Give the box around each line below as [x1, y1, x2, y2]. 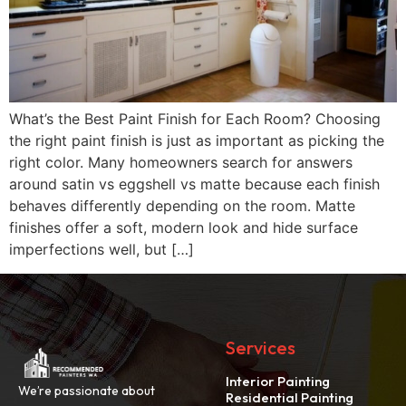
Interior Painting [226, 372, 331, 390]
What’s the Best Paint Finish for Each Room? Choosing [9, 110, 381, 129]
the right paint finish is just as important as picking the [9, 131, 384, 150]
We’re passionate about [18, 382, 155, 399]
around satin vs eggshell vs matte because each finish [9, 175, 380, 194]
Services [226, 335, 296, 359]
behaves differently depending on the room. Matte [9, 197, 355, 216]
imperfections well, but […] [9, 240, 194, 259]
